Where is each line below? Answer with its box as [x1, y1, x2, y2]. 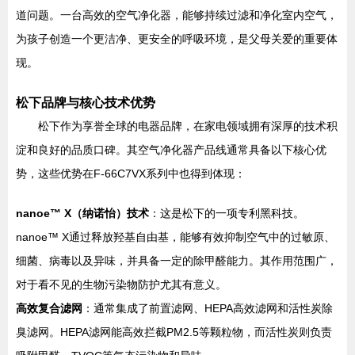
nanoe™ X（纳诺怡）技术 [16, 207, 149, 219]
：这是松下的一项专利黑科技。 [149, 207, 304, 219]
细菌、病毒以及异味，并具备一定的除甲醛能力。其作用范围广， [16, 254, 338, 267]
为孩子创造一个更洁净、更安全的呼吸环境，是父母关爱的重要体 [16, 32, 338, 45]
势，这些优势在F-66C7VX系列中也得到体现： [16, 167, 246, 180]
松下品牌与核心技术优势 [16, 95, 155, 109]
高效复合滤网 [16, 302, 82, 315]
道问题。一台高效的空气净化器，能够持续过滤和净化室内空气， [16, 9, 338, 21]
